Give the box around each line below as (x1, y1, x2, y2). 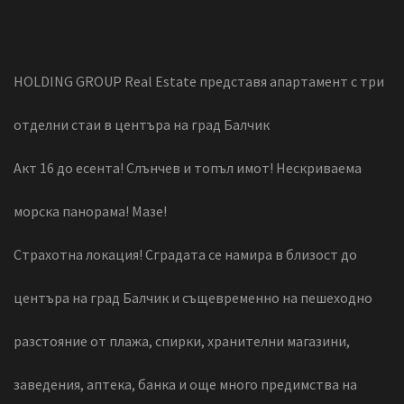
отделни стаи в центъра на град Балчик (14, 115, 270, 133)
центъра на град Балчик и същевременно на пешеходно (14, 288, 372, 307)
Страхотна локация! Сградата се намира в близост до (14, 244, 357, 263)
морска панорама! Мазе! (14, 201, 167, 220)
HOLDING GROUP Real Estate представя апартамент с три (14, 71, 384, 90)
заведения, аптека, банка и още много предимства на (14, 374, 357, 393)
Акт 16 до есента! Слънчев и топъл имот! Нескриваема (14, 158, 362, 177)
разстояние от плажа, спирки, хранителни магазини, (14, 331, 350, 350)
